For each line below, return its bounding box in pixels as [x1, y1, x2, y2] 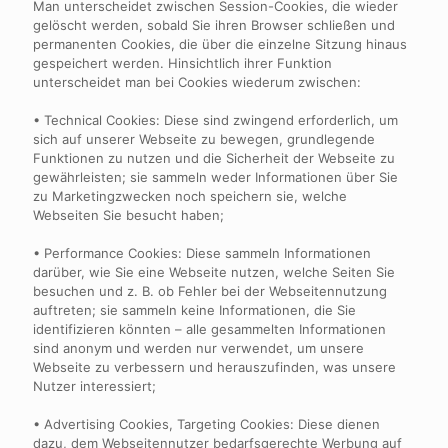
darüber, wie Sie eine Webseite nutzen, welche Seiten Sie [33, 264, 395, 280]
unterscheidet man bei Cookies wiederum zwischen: [33, 74, 361, 90]
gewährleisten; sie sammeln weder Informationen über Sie [33, 169, 398, 185]
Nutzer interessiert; [33, 378, 156, 394]
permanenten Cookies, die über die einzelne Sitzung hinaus [33, 36, 407, 52]
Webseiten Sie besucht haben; [33, 207, 224, 223]
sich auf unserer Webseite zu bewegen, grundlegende [33, 131, 375, 147]
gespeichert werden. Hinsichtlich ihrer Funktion [33, 55, 332, 71]
